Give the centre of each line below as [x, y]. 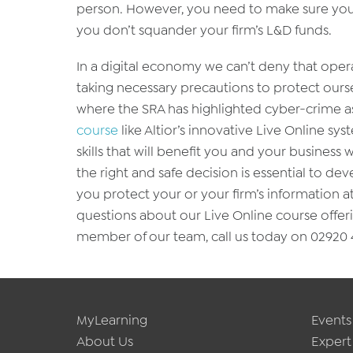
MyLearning [112, 320]
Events [331, 320]
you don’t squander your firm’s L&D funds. [204, 30]
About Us [105, 341]
